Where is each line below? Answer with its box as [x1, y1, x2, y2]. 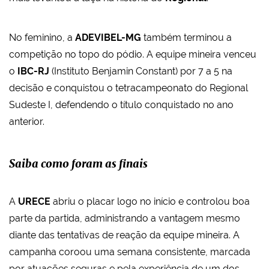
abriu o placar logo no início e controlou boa [53, 196, 250, 208]
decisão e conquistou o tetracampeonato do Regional [9, 82, 248, 94]
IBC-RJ [17, 65, 49, 77]
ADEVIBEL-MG [75, 32, 141, 44]
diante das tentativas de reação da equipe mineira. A [9, 229, 240, 241]
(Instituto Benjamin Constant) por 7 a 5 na [49, 65, 232, 77]
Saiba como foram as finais [9, 159, 148, 171]
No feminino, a [9, 32, 75, 44]
